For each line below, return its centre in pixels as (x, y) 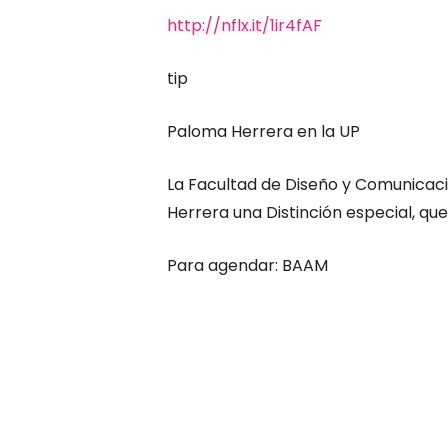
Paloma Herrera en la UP (263, 131)
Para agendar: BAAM (247, 265)
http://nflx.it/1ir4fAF (244, 25)
